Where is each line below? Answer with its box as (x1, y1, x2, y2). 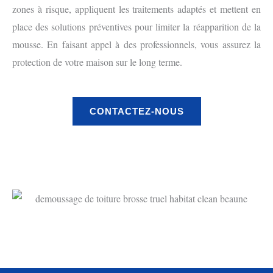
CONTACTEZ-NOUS (89, 105, 184, 116)
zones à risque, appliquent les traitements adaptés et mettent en (12, 2, 261, 16)
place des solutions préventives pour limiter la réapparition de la (12, 20, 261, 34)
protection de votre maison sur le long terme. (12, 55, 182, 69)
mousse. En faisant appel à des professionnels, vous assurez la (12, 38, 261, 51)
